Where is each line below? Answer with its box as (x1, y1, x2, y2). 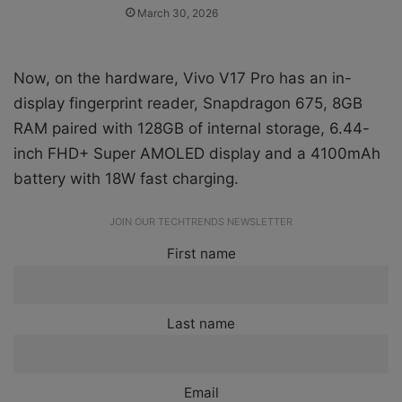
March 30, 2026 (137, 6, 219, 21)
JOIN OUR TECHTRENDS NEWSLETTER (109, 215, 293, 229)
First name (166, 245, 236, 263)
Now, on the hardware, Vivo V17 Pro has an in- (13, 69, 352, 88)
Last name (167, 314, 235, 332)
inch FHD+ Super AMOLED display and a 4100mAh (13, 144, 380, 163)
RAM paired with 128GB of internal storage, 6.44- (13, 119, 370, 138)
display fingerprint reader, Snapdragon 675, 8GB (13, 94, 363, 113)
